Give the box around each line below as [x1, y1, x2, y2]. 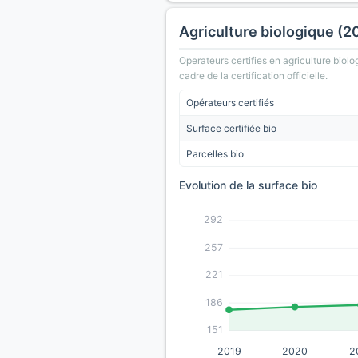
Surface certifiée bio [186, 122, 276, 134]
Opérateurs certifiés [186, 97, 274, 109]
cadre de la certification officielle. [179, 70, 328, 82]
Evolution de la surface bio [179, 178, 317, 192]
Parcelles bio [186, 148, 244, 160]
